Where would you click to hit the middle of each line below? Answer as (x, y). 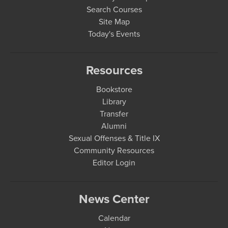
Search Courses (114, 9)
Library (114, 102)
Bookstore (114, 89)
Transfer (114, 114)
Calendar (114, 218)
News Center (114, 199)
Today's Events (114, 34)
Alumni (114, 126)
